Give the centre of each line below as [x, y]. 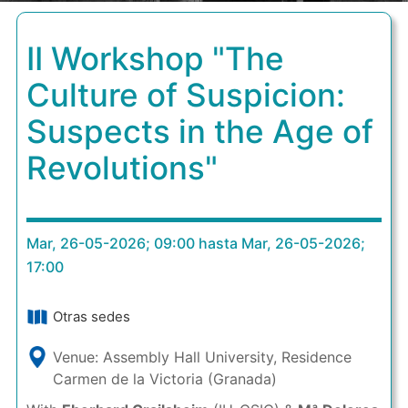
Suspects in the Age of [199, 131]
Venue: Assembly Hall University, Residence [202, 357]
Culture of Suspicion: [185, 95]
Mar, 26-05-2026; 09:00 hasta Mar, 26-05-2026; [195, 243]
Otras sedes [91, 316]
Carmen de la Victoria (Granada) [164, 379]
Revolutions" [122, 168]
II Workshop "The [155, 58]
